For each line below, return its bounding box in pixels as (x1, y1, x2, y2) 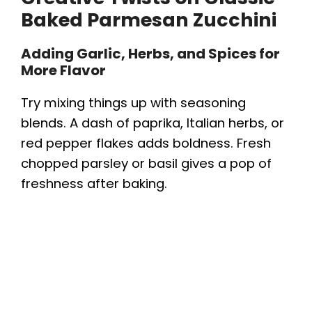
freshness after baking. (21, 174, 167, 192)
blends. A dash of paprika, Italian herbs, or (21, 114, 284, 132)
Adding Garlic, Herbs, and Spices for (21, 43, 280, 63)
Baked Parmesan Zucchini (21, 6, 276, 33)
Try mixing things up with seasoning (21, 93, 246, 111)
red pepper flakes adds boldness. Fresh (21, 134, 271, 152)
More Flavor (21, 60, 106, 80)
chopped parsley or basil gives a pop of (21, 154, 272, 172)
